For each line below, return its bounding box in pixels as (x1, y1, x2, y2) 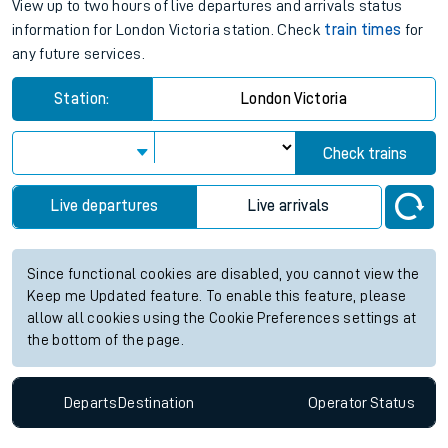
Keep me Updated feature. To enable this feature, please (27, 289, 407, 305)
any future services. (12, 46, 145, 63)
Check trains (323, 146, 408, 163)
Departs (63, 394, 118, 411)
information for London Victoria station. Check (12, 22, 325, 39)
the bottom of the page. (27, 333, 185, 349)
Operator (307, 394, 368, 411)
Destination (117, 394, 195, 411)
